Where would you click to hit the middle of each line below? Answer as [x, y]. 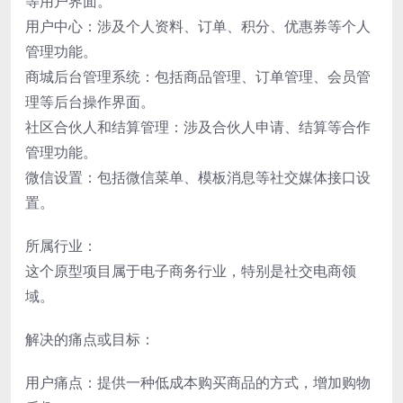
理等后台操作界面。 [90, 101]
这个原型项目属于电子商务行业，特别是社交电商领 [191, 270]
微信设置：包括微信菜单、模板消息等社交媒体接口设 [198, 177]
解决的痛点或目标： [90, 339]
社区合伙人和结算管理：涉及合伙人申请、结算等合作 [198, 126]
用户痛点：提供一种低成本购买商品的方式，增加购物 [198, 382]
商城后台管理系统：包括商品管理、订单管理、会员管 [198, 76]
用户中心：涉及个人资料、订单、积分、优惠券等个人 [198, 26]
